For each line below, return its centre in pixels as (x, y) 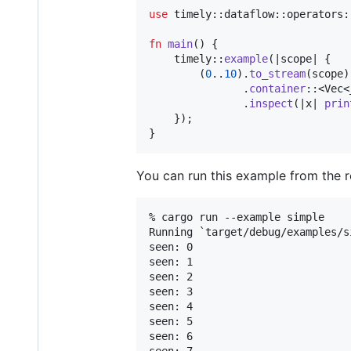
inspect (271, 104)
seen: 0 (171, 247)
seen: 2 (171, 277)
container (277, 89)
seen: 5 (171, 322)
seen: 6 (171, 337)
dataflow (249, 14)
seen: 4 (171, 307)
